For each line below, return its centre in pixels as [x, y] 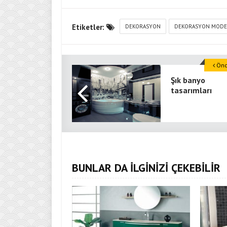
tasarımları [191, 90]
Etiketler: [89, 27]
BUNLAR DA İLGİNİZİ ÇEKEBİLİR [146, 168]
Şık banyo [188, 80]
